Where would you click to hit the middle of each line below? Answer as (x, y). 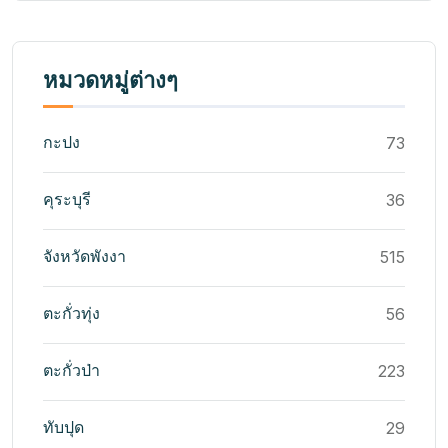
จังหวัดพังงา (84, 256)
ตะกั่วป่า (71, 370)
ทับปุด (63, 427)
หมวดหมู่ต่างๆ (110, 80)
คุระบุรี (67, 199)
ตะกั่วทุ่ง (71, 313)
